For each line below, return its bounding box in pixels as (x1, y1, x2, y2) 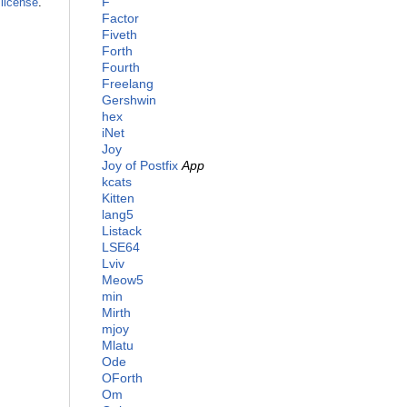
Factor (102, 11, 139, 26)
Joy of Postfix (102, 158, 178, 174)
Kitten (102, 191, 134, 206)
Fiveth (102, 27, 137, 43)
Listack (102, 223, 142, 239)
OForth (102, 371, 143, 386)
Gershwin (102, 93, 156, 108)
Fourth (102, 60, 140, 75)
